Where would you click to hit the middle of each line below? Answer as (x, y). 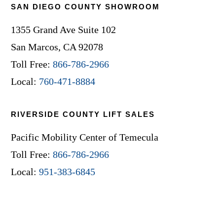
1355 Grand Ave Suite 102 (64, 30)
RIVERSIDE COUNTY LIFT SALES (83, 114)
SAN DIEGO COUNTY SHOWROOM (86, 7)
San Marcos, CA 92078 (57, 47)
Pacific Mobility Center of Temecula (85, 137)
